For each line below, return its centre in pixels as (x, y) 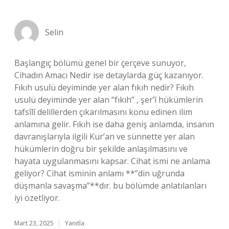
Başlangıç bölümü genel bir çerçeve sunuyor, (100, 63)
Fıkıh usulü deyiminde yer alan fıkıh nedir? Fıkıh (104, 87)
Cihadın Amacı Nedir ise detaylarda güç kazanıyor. (109, 75)
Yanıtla (75, 223)
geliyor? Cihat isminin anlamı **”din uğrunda (99, 173)
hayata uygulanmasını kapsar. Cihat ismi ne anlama (112, 161)
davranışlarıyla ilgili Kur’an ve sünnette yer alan (105, 136)
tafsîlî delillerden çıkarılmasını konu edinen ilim (103, 112)
